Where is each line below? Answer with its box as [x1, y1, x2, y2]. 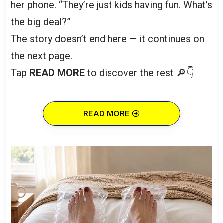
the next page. [11, 50, 72, 62]
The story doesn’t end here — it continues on [11, 33, 204, 45]
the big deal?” [11, 16, 71, 28]
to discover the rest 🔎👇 [85, 67, 194, 79]
